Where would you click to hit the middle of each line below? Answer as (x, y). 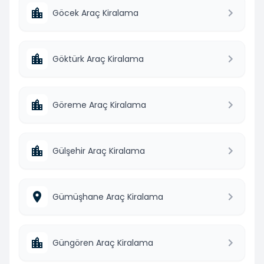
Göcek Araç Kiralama (95, 13)
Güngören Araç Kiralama (103, 242)
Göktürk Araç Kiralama (98, 59)
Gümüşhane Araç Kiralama (108, 197)
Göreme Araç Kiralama (99, 105)
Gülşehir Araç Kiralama (99, 151)
